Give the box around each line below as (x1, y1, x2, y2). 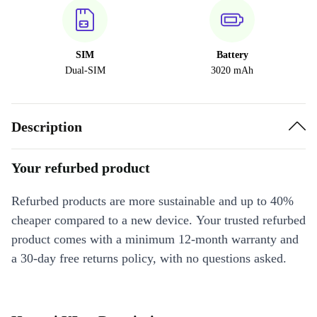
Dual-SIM (64, 65, 105, 76)
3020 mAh (211, 65, 253, 76)
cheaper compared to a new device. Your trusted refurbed (11, 213, 306, 227)
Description (11, 118, 82, 134)
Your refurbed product (11, 160, 150, 175)
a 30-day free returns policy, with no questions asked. (11, 251, 287, 265)
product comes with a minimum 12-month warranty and (11, 232, 299, 246)
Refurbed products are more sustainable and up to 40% (11, 194, 294, 208)
